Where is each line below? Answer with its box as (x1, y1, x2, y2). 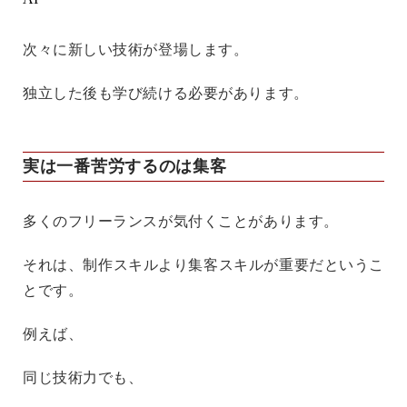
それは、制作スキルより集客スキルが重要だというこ (23, 257, 384, 273)
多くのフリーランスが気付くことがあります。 (23, 213, 339, 230)
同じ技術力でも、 (23, 370, 144, 386)
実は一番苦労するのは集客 (23, 157, 227, 176)
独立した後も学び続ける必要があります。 (23, 85, 309, 102)
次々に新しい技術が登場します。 (23, 42, 249, 58)
